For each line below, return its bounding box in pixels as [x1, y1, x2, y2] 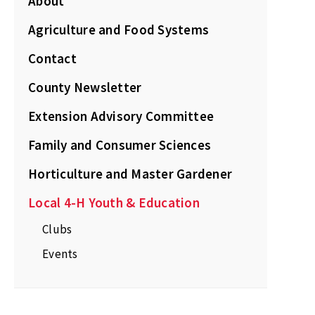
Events [42, 246, 78, 262]
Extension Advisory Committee [28, 108, 214, 124]
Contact [28, 50, 77, 67]
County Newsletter [28, 79, 142, 96]
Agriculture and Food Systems [28, 21, 209, 38]
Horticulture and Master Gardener [28, 165, 232, 182]
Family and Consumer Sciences [28, 136, 211, 153]
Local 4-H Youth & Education [28, 194, 200, 211]
